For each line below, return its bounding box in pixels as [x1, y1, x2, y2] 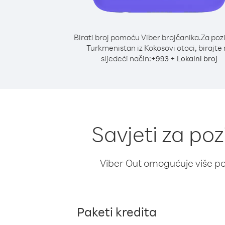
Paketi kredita [77, 203, 157, 219]
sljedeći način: [101, 53, 151, 63]
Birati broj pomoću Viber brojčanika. [73, 32, 201, 42]
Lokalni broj [177, 54, 217, 63]
